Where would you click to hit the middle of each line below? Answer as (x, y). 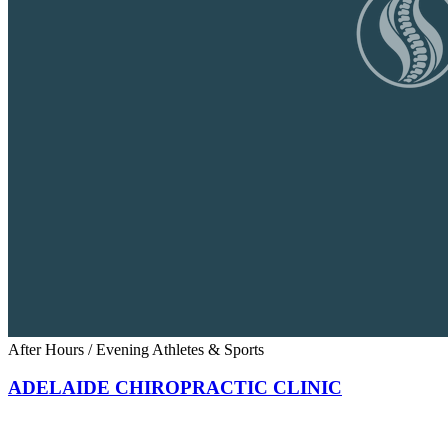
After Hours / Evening (80, 349)
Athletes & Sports (208, 349)
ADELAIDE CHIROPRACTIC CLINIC (175, 388)
